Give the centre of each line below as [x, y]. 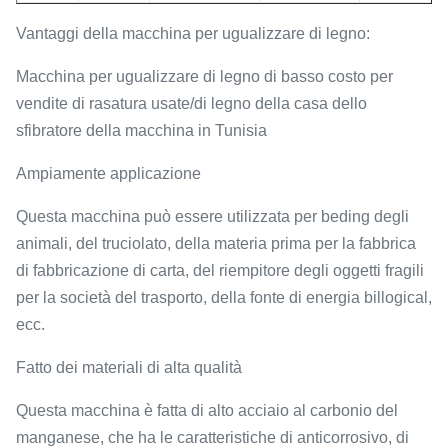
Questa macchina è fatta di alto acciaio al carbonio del [207, 411]
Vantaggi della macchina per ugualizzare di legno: [193, 34]
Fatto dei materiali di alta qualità [129, 368]
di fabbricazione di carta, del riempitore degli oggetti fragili [220, 271]
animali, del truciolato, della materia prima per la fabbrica [216, 244]
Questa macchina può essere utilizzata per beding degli [212, 217]
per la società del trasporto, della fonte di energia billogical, [224, 298]
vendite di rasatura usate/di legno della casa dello [191, 104]
